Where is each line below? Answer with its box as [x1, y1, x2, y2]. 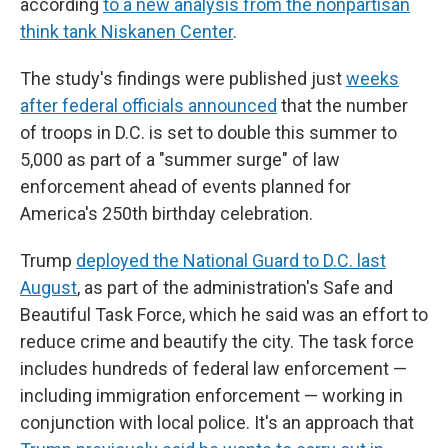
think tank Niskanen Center [20, 21, 233, 42]
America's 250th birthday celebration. [20, 203, 313, 224]
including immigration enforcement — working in [20, 385, 403, 406]
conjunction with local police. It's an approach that [20, 412, 414, 433]
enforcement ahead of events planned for [20, 176, 351, 197]
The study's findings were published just [20, 68, 346, 89]
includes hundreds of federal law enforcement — [20, 358, 407, 379]
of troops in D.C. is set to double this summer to [20, 122, 397, 143]
